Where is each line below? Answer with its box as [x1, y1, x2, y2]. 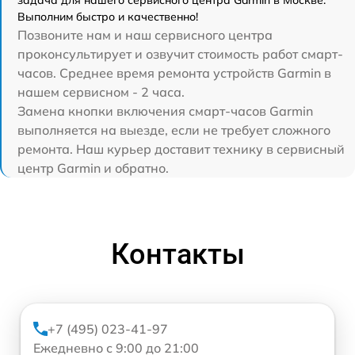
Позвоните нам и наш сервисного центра [17, 27, 273, 44]
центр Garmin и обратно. [17, 160, 169, 177]
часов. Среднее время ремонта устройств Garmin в [17, 65, 331, 82]
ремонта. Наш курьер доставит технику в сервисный [17, 141, 345, 158]
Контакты [110, 238, 245, 272]
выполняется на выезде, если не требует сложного [17, 122, 330, 139]
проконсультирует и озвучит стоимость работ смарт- [17, 46, 343, 63]
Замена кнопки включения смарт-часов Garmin [17, 103, 313, 120]
